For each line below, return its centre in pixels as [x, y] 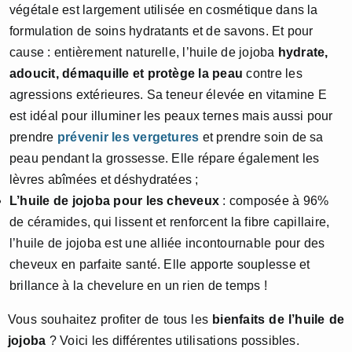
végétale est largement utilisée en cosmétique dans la [164, 10]
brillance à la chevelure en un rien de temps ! [139, 286]
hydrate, [303, 53]
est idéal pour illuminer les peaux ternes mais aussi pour [171, 116]
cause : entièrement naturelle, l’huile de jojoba [144, 53]
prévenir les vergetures [128, 137]
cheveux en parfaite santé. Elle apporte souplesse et [160, 265]
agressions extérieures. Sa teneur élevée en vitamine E [168, 95]
